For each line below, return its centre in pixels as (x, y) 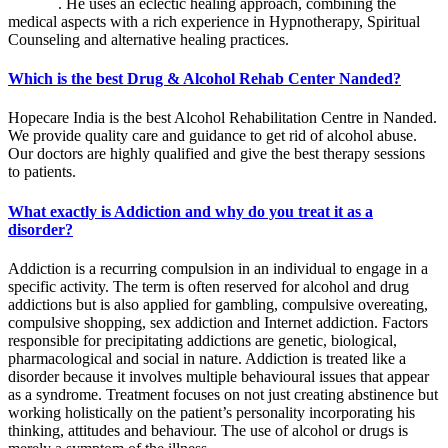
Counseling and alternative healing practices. (148, 39)
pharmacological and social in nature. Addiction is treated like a (207, 358)
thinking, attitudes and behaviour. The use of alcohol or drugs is (208, 430)
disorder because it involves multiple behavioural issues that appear (218, 376)
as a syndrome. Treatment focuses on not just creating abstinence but (223, 394)
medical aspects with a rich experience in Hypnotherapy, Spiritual (214, 21)
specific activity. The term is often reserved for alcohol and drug (208, 286)
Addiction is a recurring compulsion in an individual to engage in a (218, 268)
